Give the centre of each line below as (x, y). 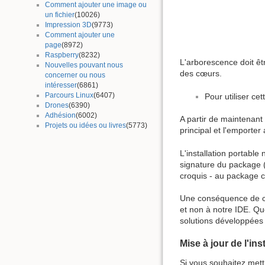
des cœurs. (201, 73)
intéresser (61, 85)
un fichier (59, 14)
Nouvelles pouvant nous (84, 65)
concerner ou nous (75, 75)
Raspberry (62, 55)
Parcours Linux (69, 95)
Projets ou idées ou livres (85, 125)
